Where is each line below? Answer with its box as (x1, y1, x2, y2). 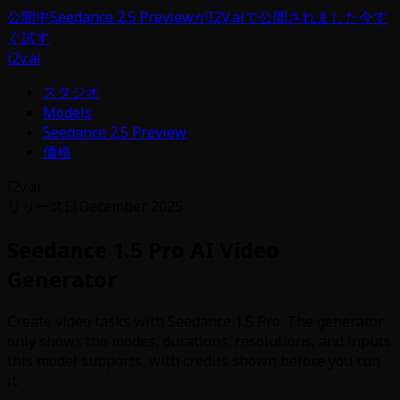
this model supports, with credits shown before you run (7, 350, 380, 371)
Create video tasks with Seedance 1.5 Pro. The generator (7, 311, 384, 331)
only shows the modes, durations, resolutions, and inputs (7, 330, 391, 351)
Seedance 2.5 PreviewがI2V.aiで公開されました (50, 7, 359, 27)
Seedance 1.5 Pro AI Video (7, 234, 279, 264)
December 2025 (79, 196, 183, 216)
